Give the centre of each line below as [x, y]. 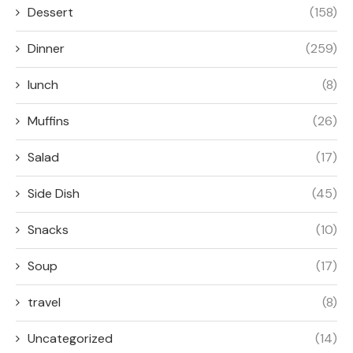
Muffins [48, 121]
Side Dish [54, 194]
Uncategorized [70, 339]
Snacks [48, 230]
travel [44, 303]
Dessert [50, 13]
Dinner [46, 49]
